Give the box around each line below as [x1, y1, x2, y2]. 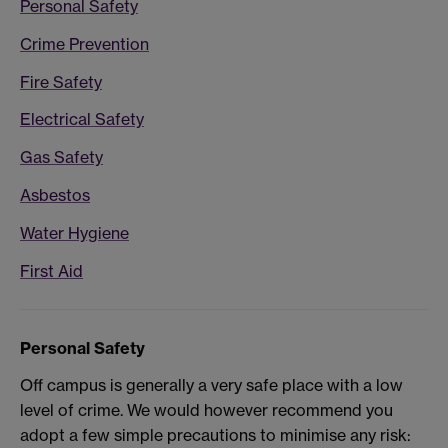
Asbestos [20, 184, 90, 205]
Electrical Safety [20, 109, 144, 130]
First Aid [20, 260, 83, 281]
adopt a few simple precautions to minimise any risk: [20, 425, 411, 446]
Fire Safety [20, 71, 102, 92]
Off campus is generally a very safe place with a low [20, 375, 403, 396]
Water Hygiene [20, 222, 129, 243]
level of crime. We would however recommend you [20, 400, 393, 421]
